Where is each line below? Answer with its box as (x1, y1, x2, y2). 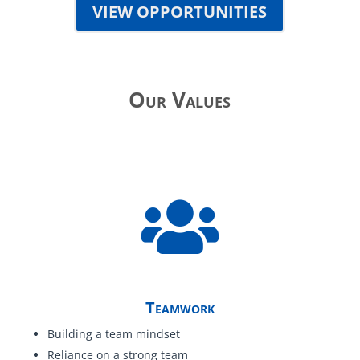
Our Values (129, 85, 231, 114)
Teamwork (145, 297, 215, 318)
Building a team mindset (47, 326, 180, 342)
